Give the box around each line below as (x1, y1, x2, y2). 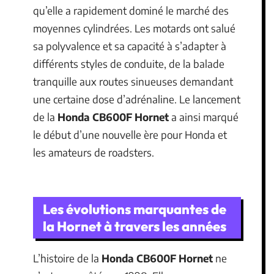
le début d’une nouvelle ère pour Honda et (33, 127, 227, 141)
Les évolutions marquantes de (43, 201, 226, 218)
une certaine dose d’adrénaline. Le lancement (33, 92, 240, 106)
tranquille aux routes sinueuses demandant (33, 74, 233, 88)
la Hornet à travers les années (43, 218, 226, 235)
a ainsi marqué (169, 109, 239, 124)
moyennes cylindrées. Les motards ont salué (33, 21, 235, 35)
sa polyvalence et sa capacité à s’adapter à (33, 39, 226, 53)
